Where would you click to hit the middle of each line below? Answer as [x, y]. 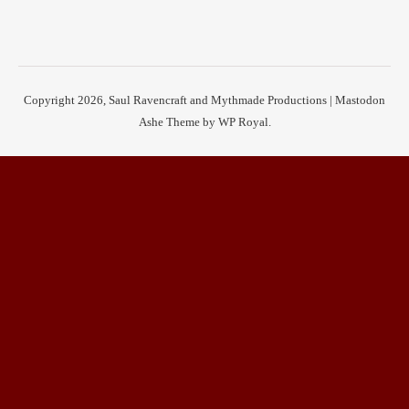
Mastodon [360, 100]
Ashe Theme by [178, 122]
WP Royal [243, 122]
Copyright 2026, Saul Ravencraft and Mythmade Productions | [179, 100]
